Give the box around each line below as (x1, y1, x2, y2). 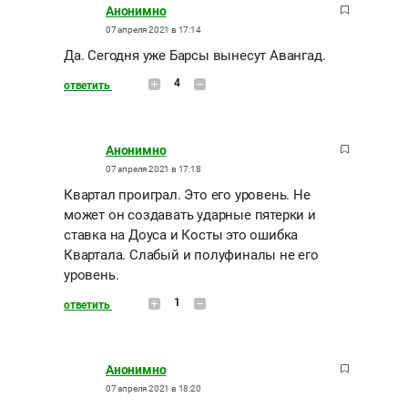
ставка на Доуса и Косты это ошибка (64, 226, 299, 243)
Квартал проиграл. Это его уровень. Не (64, 186, 311, 203)
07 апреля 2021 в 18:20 (106, 382, 201, 393)
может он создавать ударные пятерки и (64, 206, 316, 223)
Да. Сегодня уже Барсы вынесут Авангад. (64, 46, 326, 64)
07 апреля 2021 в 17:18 (106, 163, 201, 174)
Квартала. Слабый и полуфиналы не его (64, 246, 319, 263)
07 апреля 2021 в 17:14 (106, 24, 201, 35)
